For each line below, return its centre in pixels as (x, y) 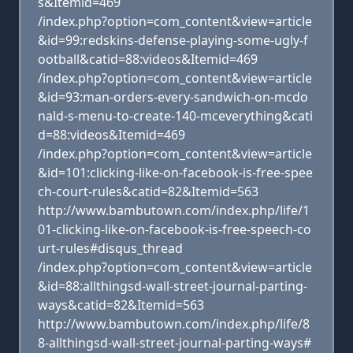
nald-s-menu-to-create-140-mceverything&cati (175, 116)
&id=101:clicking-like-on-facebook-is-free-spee (175, 173)
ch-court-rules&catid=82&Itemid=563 (148, 191)
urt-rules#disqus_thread (110, 248)
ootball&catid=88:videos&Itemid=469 (148, 59)
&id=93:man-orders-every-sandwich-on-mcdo (173, 97)
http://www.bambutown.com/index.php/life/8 (174, 324)
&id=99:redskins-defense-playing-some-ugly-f (173, 40)
